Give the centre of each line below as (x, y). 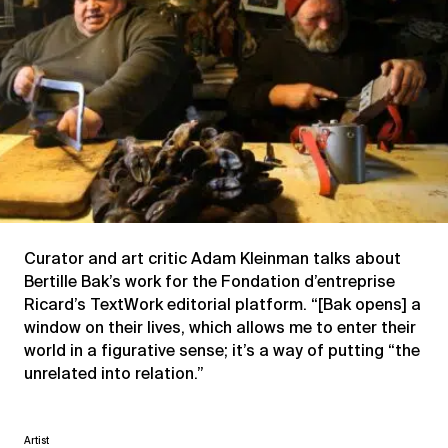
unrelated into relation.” (114, 373)
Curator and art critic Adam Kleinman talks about (212, 258)
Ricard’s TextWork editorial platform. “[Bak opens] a (222, 304)
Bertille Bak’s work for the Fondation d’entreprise (209, 281)
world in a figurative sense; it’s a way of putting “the (222, 350)
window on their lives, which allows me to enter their (220, 327)
